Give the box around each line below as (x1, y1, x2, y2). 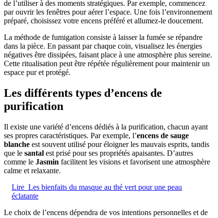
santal (24, 149, 44, 158)
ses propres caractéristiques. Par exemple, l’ (4, 131, 137, 140)
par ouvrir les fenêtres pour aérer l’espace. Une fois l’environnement (4, 8, 212, 17)
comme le (4, 158, 36, 166)
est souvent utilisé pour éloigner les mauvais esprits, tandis (30, 140, 209, 149)
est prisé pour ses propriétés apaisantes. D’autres (44, 149, 193, 158)
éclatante (12, 192, 38, 200)
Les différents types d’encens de (4, 87, 162, 100)
